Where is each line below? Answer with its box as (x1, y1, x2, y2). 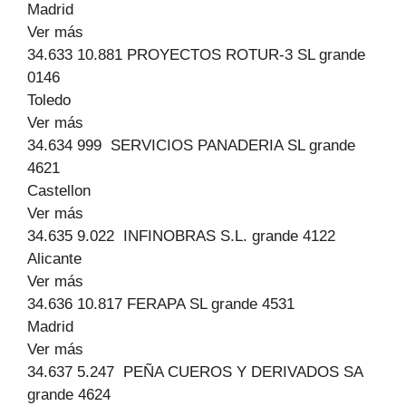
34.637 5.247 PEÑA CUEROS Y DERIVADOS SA (27, 363, 362, 381)
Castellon (27, 182, 91, 199)
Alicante (27, 250, 82, 267)
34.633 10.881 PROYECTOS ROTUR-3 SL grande (27, 46, 365, 63)
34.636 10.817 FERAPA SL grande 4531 (27, 295, 295, 313)
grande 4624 (27, 386, 111, 403)
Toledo (27, 92, 71, 109)
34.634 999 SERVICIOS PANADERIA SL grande (27, 137, 355, 154)
